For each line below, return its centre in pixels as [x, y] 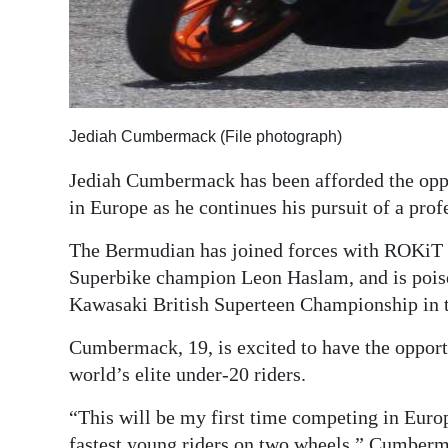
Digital [56, 31]
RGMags [63, 104]
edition [58, 59]
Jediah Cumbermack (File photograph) [205, 137]
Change [60, 205]
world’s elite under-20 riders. [187, 374]
